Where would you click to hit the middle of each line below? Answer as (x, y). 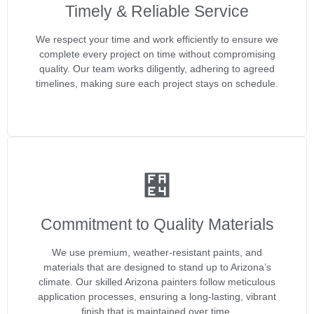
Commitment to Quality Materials (157, 224)
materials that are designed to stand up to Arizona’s (157, 267)
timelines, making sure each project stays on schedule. (157, 83)
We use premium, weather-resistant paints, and (157, 252)
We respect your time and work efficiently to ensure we (157, 39)
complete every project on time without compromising (157, 54)
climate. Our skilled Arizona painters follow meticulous (157, 281)
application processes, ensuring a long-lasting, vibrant (157, 296)
